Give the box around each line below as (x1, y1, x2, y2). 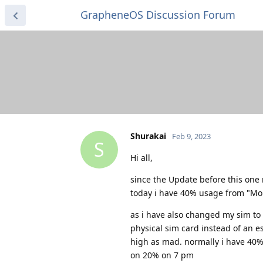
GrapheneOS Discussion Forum (80, 8, 235, 22)
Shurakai (130, 130, 166, 141)
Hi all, (130, 151, 153, 163)
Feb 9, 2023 (172, 130, 211, 141)
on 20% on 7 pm (130, 249, 194, 261)
